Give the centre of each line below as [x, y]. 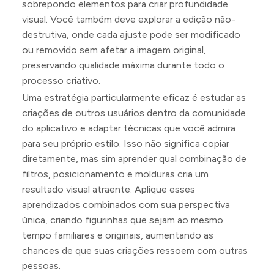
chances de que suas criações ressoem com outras [135, 250]
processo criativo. [61, 80]
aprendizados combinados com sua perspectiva [126, 204]
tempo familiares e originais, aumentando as [118, 235]
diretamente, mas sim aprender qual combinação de [134, 158]
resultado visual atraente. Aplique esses [109, 189]
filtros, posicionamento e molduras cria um [115, 174]
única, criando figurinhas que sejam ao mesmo [123, 220]
